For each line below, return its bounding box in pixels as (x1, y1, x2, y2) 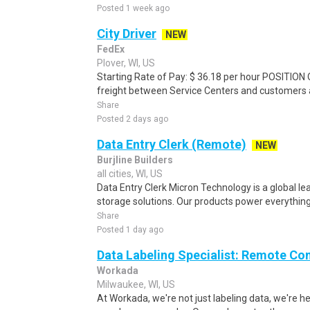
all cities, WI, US (97, 168, 163, 179)
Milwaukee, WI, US (97, 279, 175, 290)
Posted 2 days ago (97, 114, 168, 124)
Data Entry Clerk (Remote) (97, 137, 246, 152)
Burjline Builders (97, 154, 173, 165)
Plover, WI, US (97, 57, 155, 69)
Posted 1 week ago (97, 3, 170, 13)
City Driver (97, 26, 156, 41)
